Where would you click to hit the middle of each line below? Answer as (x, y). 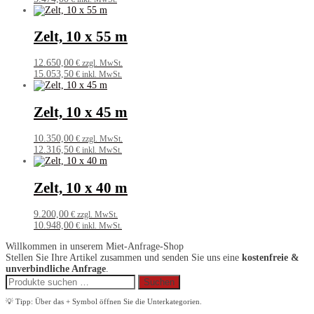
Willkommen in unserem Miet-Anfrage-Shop (95, 247)
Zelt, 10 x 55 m (81, 37)
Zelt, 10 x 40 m (81, 187)
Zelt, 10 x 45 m (81, 112)
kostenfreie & (271, 258)
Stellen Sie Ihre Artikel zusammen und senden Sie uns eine (124, 258)
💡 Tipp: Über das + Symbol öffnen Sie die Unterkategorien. (104, 302)
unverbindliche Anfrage (56, 269)
